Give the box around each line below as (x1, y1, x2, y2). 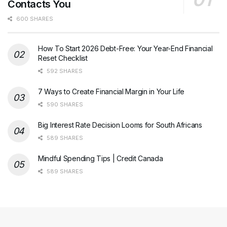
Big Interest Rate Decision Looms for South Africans (38, 121, 202, 130)
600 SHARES (15, 15, 53, 23)
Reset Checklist (38, 54, 88, 63)
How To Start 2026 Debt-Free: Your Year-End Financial (38, 44, 213, 53)
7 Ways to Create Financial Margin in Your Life (38, 87, 185, 96)
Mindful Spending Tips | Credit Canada (38, 154, 163, 163)
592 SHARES (45, 67, 83, 75)
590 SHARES (45, 101, 83, 108)
